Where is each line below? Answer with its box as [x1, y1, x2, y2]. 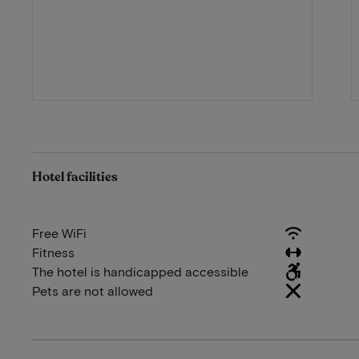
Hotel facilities [32, 168, 118, 187]
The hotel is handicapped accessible [32, 264, 248, 280]
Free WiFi [32, 225, 87, 241]
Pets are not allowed [32, 283, 153, 299]
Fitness [32, 244, 75, 260]
